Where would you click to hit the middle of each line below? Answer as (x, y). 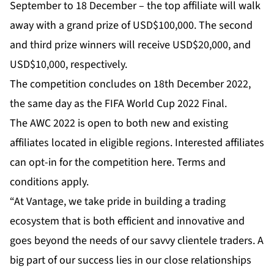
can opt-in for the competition (80, 163)
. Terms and (199, 163)
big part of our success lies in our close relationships (131, 261)
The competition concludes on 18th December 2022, (130, 84)
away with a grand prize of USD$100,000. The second (131, 26)
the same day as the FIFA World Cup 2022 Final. (118, 104)
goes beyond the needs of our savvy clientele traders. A (137, 241)
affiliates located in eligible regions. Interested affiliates (137, 143)
